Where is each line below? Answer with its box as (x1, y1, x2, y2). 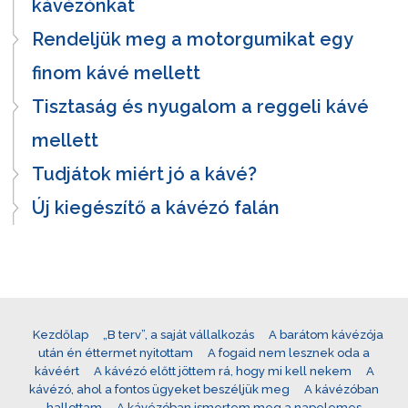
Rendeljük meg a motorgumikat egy (32, 27, 352, 50)
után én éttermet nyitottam (38, 345, 193, 360)
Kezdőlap (32, 327, 88, 342)
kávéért (34, 363, 79, 378)
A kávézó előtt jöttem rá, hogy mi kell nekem (93, 363, 352, 378)
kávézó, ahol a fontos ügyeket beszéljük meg (29, 382, 290, 396)
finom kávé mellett (32, 61, 200, 84)
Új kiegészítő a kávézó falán (32, 196, 280, 219)
